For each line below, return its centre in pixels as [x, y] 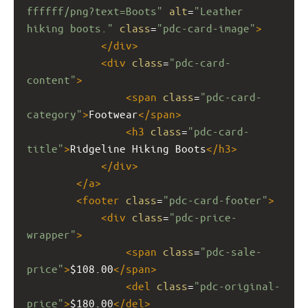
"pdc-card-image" [206, 27]
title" [45, 148]
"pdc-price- [203, 217]
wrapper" [52, 234]
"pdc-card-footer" [216, 199]
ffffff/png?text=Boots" [95, 10]
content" [52, 79]
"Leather [219, 10]
